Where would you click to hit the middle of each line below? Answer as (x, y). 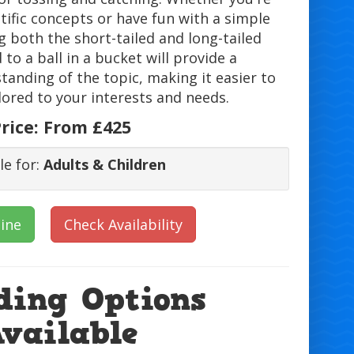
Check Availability (124, 225)
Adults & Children (104, 165)
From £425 (87, 127)
